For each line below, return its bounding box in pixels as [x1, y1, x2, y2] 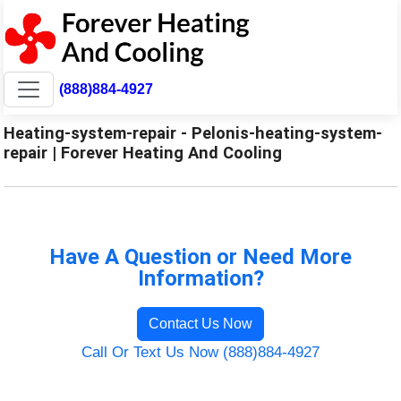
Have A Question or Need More [49, 243, 352, 269]
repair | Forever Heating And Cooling [4, 142, 283, 162]
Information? [137, 265, 264, 291]
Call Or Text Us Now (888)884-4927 [81, 343, 320, 361]
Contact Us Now [149, 315, 252, 331]
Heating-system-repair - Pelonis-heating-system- [4, 123, 383, 142]
